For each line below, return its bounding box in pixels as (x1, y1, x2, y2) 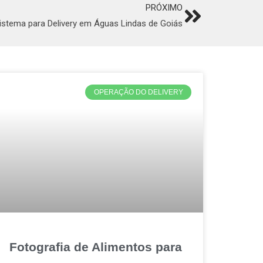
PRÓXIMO (146, 2, 183, 13)
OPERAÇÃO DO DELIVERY (93, 88, 183, 97)
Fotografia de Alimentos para (9, 240, 182, 254)
